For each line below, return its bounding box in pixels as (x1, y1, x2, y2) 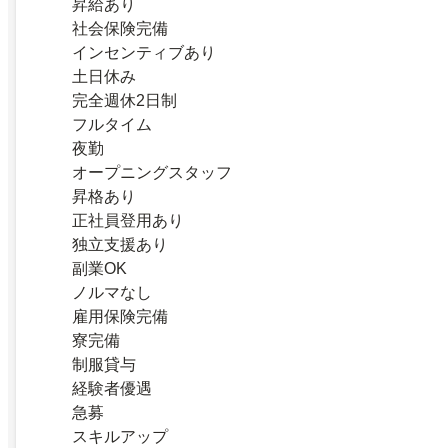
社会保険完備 (72, 19, 168, 37)
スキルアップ (72, 427, 168, 445)
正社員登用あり (72, 211, 184, 229)
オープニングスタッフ (72, 163, 232, 181)
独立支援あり (72, 235, 168, 253)
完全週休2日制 (72, 91, 177, 109)
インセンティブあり (72, 43, 216, 61)
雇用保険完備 (72, 307, 168, 325)
